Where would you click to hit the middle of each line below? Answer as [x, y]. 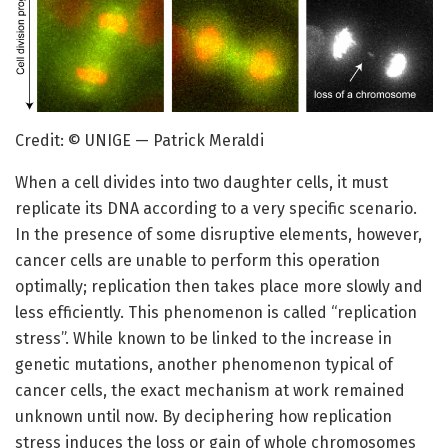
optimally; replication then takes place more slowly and [219, 287]
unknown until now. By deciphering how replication [203, 417]
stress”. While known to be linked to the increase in [203, 339]
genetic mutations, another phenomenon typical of [204, 365]
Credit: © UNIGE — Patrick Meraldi [139, 141]
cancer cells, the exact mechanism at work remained [210, 391]
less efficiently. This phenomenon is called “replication [216, 313]
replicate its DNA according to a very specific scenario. [216, 209]
